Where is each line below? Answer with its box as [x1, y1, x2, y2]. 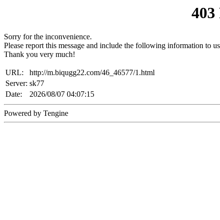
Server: [5, 79, 27, 88]
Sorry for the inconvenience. [4, 32, 92, 41]
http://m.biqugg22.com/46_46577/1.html [29, 68, 155, 77]
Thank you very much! [4, 50, 75, 59]
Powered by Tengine [4, 109, 68, 118]
